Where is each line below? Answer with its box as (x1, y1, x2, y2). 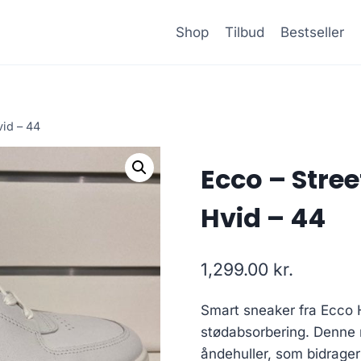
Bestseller (280, 23, 345, 40)
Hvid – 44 (200, 200, 326, 237)
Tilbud (224, 23, 264, 40)
